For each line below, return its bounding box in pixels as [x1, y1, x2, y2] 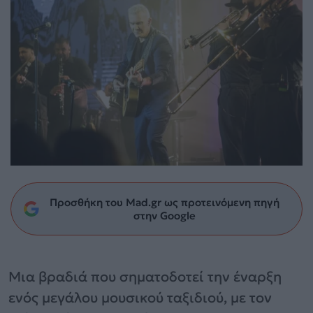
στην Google [133, 208, 196, 222]
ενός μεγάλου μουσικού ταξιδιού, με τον [8, 288, 272, 307]
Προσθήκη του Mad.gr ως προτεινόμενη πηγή [49, 195, 279, 209]
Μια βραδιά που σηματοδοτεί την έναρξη [8, 267, 282, 286]
